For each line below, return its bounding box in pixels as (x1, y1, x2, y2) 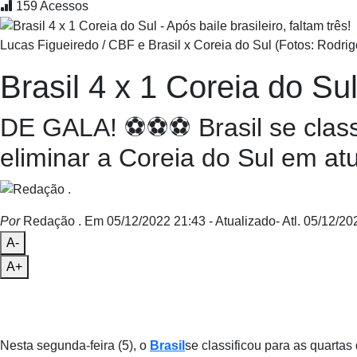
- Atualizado (209, 214, 276, 228)
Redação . (20, 214, 81, 228)
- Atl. (276, 214, 300, 228)
